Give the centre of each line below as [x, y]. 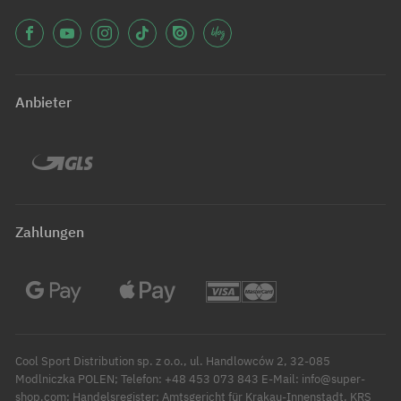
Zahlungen [50, 232]
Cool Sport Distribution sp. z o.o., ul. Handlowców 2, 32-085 [173, 362]
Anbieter [43, 102]
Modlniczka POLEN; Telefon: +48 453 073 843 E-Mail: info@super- [190, 380]
